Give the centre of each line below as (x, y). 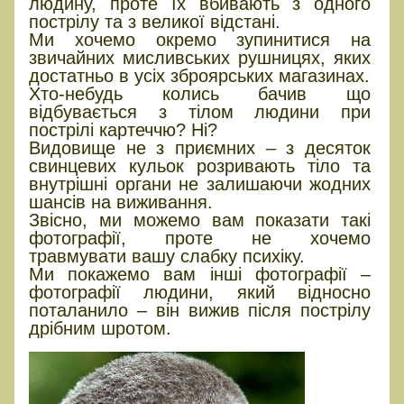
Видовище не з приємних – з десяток (200, 147)
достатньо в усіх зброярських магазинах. (199, 75)
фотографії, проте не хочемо (200, 238)
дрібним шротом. (100, 328)
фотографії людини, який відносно (200, 292)
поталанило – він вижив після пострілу (200, 310)
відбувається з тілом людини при (200, 111)
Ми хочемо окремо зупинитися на (200, 39)
